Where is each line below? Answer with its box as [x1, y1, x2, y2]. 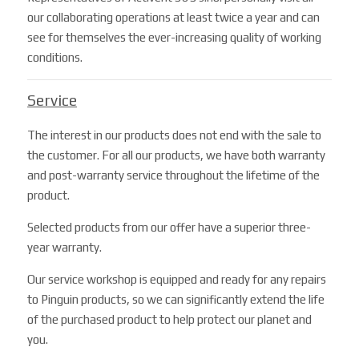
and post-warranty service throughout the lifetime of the [27, 168, 321, 183]
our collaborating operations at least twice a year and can [27, 10, 321, 25]
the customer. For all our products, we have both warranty [27, 148, 326, 163]
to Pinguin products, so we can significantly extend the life [27, 292, 325, 307]
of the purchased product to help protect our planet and [27, 313, 313, 327]
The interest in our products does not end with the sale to [27, 128, 322, 143]
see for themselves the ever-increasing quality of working [27, 30, 322, 45]
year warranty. [27, 240, 103, 255]
